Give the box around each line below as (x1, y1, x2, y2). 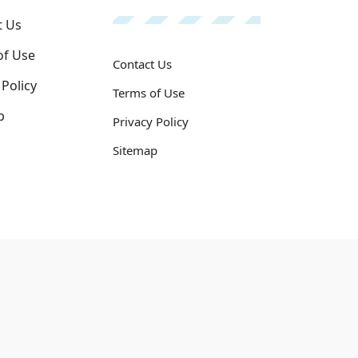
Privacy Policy (113, 113, 189, 129)
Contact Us (113, 56, 172, 72)
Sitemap (113, 142, 157, 158)
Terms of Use (113, 85, 185, 101)
